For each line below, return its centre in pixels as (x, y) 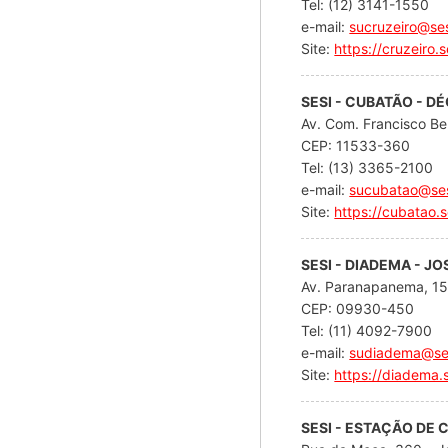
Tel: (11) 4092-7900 (367, 330)
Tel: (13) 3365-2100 (367, 167)
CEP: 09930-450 (360, 308)
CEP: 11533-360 (358, 145)
